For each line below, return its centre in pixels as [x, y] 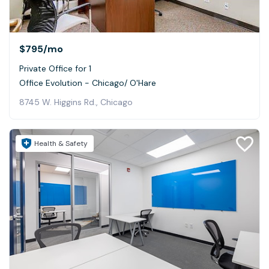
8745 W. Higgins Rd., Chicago [76, 102]
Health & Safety [61, 144]
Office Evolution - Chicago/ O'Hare [88, 83]
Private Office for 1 [55, 69]
